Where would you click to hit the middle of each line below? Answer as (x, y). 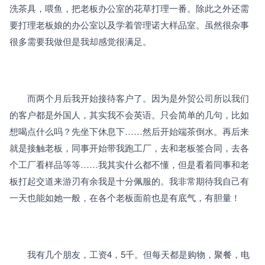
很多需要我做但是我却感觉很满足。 (80, 41)
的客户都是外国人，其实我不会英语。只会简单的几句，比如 (129, 115)
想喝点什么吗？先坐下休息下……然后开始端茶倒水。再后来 (129, 131)
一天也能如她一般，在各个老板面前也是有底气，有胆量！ (125, 198)
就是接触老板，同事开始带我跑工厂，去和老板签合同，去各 (129, 148)
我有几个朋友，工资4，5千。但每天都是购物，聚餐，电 (130, 254)
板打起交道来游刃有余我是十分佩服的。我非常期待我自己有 (129, 181)
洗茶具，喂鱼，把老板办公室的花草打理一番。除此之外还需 (129, 8)
